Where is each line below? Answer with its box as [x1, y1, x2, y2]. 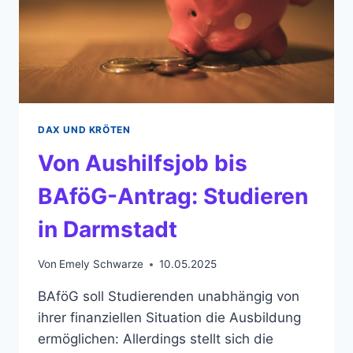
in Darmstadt [38, 215, 177, 243]
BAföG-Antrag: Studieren [38, 182, 308, 210]
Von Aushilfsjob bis [38, 149, 247, 176]
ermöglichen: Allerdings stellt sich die [38, 331, 273, 347]
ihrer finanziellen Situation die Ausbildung [38, 310, 301, 326]
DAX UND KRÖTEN [38, 123, 131, 136]
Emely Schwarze [59, 258, 144, 271]
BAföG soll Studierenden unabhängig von [38, 288, 299, 305]
